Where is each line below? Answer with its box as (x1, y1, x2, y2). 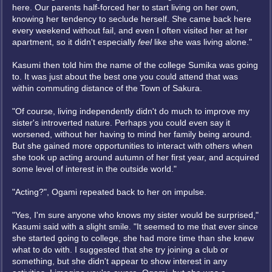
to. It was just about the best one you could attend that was (12, 72, 238, 81)
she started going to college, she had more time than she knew (12, 233, 254, 243)
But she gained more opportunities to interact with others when (12, 141, 253, 151)
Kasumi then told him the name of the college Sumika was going (12, 60, 258, 70)
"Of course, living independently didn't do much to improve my (12, 106, 250, 116)
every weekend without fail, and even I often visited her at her (12, 25, 248, 35)
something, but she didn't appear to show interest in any (12, 256, 227, 266)
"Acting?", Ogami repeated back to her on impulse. (12, 187, 206, 197)
